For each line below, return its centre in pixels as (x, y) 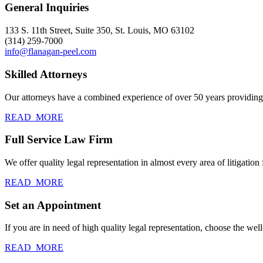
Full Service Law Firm (59, 140)
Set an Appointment (53, 205)
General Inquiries (47, 8)
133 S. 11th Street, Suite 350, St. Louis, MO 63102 (100, 31)
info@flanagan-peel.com (50, 52)
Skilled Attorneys (46, 74)
